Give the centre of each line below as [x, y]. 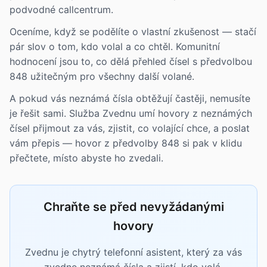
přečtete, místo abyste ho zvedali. [86, 158]
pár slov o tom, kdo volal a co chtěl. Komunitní [115, 46]
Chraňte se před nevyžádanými [133, 207]
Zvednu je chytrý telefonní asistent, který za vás [133, 252]
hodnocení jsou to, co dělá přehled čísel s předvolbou [131, 61]
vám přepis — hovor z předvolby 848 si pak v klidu [126, 143]
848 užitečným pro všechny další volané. [102, 76]
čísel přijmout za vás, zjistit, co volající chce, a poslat [130, 128]
